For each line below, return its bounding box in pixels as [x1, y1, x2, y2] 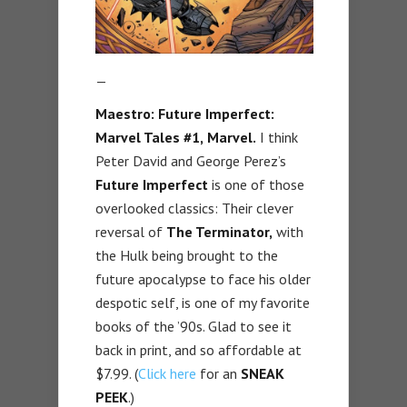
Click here [138, 363, 196, 382]
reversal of [95, 222, 166, 241]
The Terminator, [166, 222, 273, 241]
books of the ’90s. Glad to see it [95, 316, 292, 335]
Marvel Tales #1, [95, 127, 203, 146]
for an [196, 363, 241, 382]
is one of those [208, 174, 304, 194]
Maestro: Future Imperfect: [95, 104, 274, 123]
